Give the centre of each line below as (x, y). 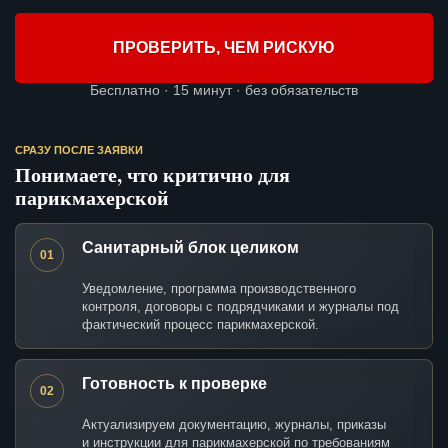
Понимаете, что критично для (152, 175)
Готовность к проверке (174, 384)
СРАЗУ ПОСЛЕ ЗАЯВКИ (79, 150)
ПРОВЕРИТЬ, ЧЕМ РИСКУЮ (224, 48)
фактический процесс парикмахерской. (200, 325)
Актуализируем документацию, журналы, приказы (234, 425)
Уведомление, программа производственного (219, 289)
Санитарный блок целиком (190, 248)
